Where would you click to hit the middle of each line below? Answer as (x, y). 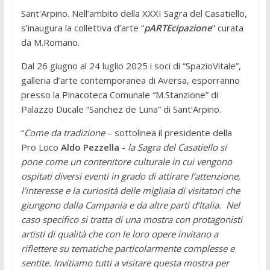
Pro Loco (41, 147)
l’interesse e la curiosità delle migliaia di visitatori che (130, 190)
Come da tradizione (64, 132)
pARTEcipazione (178, 27)
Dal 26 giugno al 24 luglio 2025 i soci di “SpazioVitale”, (131, 65)
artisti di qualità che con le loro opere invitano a (119, 234)
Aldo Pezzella (90, 147)
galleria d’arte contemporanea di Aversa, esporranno (130, 80)
